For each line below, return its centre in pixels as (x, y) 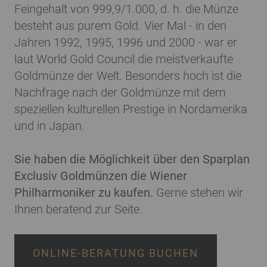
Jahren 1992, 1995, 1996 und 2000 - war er (126, 43)
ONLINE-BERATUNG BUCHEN (116, 253)
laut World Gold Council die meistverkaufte (124, 59)
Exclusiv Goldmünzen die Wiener (101, 176)
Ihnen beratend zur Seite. (78, 209)
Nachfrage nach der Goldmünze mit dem (120, 93)
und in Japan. (49, 126)
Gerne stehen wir (200, 193)
